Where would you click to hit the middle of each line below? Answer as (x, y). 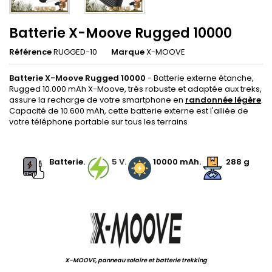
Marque (128, 52)
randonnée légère (223, 100)
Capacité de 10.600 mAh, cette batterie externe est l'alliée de (129, 111)
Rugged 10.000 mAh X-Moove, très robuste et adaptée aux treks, (135, 89)
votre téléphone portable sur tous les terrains (98, 122)
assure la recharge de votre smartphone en (97, 100)
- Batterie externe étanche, (201, 78)
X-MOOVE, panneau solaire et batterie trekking (136, 260)
